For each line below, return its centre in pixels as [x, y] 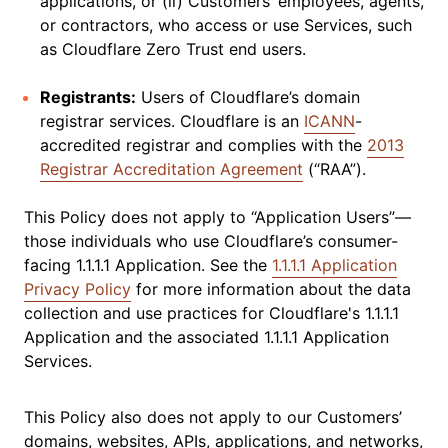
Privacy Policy [77, 289]
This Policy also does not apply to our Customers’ [213, 417]
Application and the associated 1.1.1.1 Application [206, 337]
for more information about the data [271, 289]
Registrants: [88, 97]
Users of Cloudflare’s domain [248, 97]
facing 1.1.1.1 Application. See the [148, 265]
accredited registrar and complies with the [203, 145]
